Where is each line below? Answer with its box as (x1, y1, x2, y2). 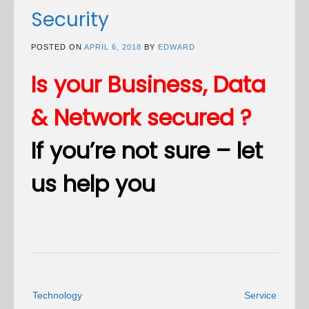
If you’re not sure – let (31, 135, 263, 167)
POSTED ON (31, 43, 84, 52)
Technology (32, 289, 82, 301)
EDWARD (158, 43, 195, 52)
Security (31, 6, 109, 34)
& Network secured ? (31, 102, 252, 134)
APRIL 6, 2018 (84, 43, 141, 52)
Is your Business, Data (31, 69, 266, 101)
